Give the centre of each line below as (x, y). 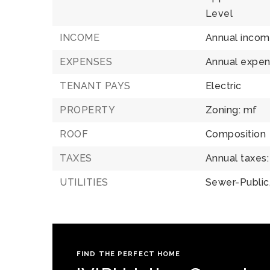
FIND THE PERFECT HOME (129, 254)
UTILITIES (84, 182)
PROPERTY (87, 110)
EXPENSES (86, 62)
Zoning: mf (231, 110)
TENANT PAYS (95, 86)
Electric (223, 86)
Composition (236, 134)
